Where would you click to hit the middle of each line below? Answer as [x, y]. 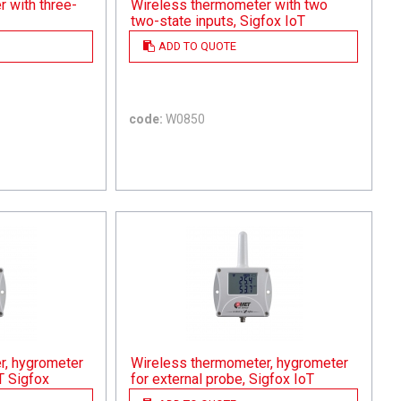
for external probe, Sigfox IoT [223, 379]
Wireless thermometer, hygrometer [240, 363]
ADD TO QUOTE [198, 46]
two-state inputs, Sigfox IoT [218, 21]
